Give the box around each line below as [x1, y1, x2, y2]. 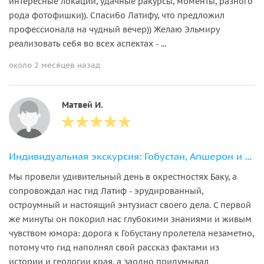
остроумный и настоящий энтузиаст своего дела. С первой [9, 199, 251, 210]
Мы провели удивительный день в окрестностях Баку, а [9, 171, 237, 182]
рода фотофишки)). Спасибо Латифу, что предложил [9, 9, 225, 21]
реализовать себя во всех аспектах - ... [9, 38, 166, 49]
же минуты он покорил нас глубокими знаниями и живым [9, 213, 252, 225]
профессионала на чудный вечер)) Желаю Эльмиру [9, 24, 219, 35]
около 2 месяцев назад [9, 60, 100, 70]
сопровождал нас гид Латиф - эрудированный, [9, 185, 203, 196]
